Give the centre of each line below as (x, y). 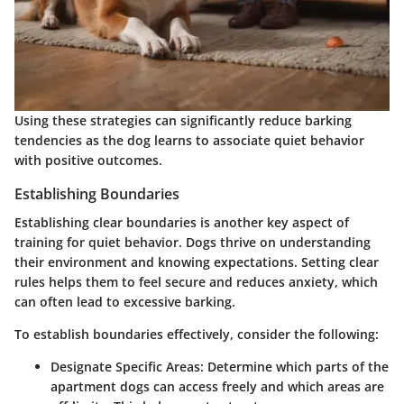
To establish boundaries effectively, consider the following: (197, 334)
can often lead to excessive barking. (125, 301)
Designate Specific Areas (125, 366)
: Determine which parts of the (294, 366)
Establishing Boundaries (97, 193)
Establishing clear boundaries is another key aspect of (182, 222)
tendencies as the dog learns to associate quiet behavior (189, 140)
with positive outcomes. (88, 160)
